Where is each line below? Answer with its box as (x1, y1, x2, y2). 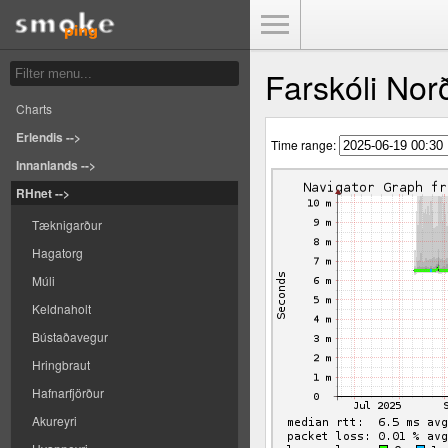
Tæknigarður (32, 216, 102, 233)
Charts (16, 100, 52, 117)
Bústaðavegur (32, 328, 108, 345)
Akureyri (32, 412, 77, 429)
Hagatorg (32, 244, 83, 261)
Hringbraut (32, 356, 90, 373)
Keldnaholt (32, 300, 91, 317)
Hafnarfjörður (32, 384, 104, 401)
